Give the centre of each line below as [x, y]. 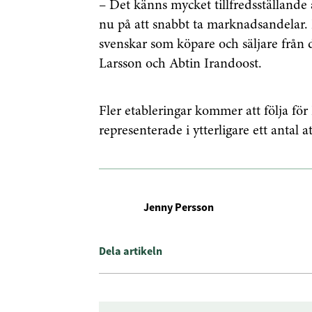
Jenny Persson [179, 206]
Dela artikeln [131, 251]
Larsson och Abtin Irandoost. [180, 64]
